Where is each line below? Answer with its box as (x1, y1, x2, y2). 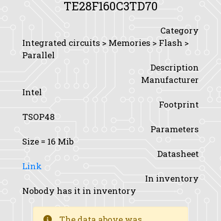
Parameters (150, 123, 199, 135)
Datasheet (157, 148, 199, 159)
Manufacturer (141, 74, 199, 85)
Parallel (22, 49, 55, 61)
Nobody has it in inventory (22, 185, 136, 196)
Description (150, 62, 199, 73)
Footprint (159, 99, 199, 110)
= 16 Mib (39, 136, 74, 147)
